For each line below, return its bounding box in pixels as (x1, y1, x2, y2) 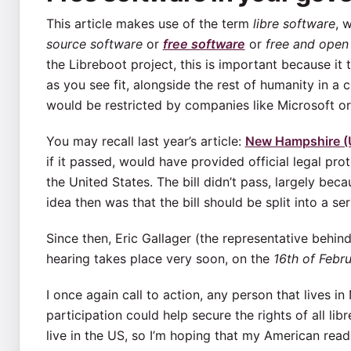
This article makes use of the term (45, 15, 253, 31)
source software (45, 35, 143, 52)
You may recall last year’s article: (45, 132, 245, 149)
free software (162, 35, 245, 52)
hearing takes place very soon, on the (45, 250, 273, 266)
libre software (252, 15, 335, 31)
